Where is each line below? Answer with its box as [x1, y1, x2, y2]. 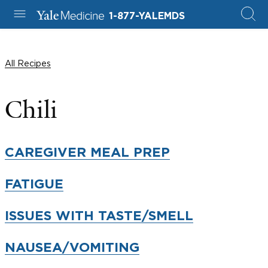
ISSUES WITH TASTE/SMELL [5, 209, 193, 223]
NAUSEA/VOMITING [5, 241, 139, 254]
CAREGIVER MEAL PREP [5, 146, 170, 159]
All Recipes [5, 59, 51, 68]
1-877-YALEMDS [108, 11, 185, 21]
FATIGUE [5, 178, 63, 191]
